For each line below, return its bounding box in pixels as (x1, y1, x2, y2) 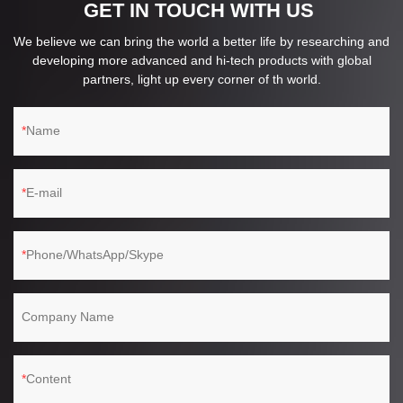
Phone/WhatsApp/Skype (26, 246, 164, 262)
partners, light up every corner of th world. (82, 71, 321, 86)
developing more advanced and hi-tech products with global (31, 52, 372, 67)
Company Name (22, 309, 114, 324)
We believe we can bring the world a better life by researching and (13, 33, 390, 49)
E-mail (26, 184, 62, 200)
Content (26, 371, 71, 386)
